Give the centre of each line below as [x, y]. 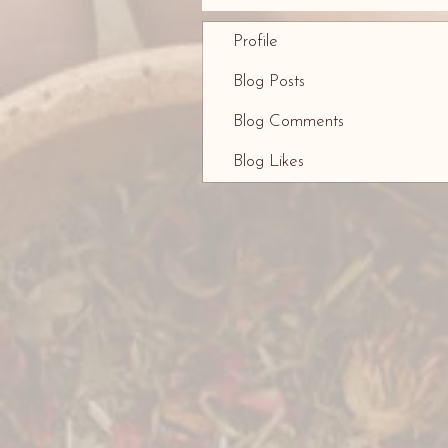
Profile [255, 41]
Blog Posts [269, 81]
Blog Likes [268, 161]
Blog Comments [288, 121]
